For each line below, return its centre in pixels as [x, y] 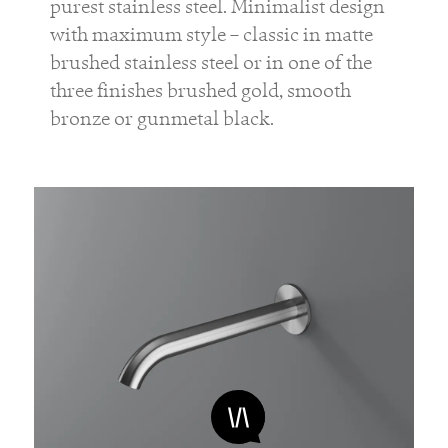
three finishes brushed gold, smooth [200, 90]
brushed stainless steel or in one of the [210, 62]
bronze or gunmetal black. [161, 118]
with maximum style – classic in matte [211, 34]
